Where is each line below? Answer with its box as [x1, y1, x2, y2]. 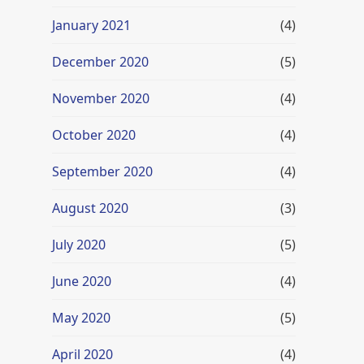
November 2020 [52, 89, 149, 107]
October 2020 [52, 126, 136, 144]
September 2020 [52, 162, 153, 180]
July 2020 [52, 236, 106, 253]
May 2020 [52, 309, 110, 327]
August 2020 [52, 199, 128, 217]
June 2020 [52, 272, 111, 290]
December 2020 [52, 53, 149, 71]
